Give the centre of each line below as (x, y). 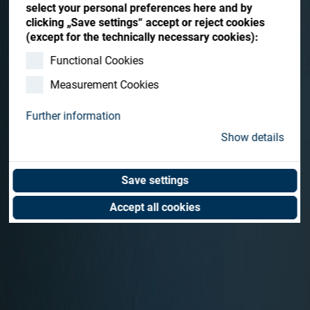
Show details (253, 138)
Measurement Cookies (104, 84)
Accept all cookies (155, 208)
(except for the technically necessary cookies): (142, 37)
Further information (73, 116)
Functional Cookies (97, 60)
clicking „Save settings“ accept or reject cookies (145, 22)
